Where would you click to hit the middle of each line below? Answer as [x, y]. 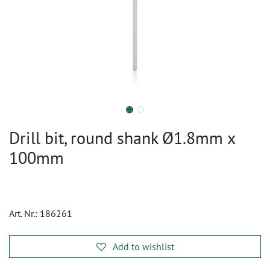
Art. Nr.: [24, 213]
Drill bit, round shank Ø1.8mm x [122, 138]
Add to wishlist [143, 246]
